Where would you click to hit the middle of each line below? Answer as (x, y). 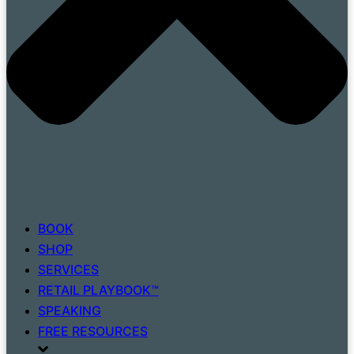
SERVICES (68, 270)
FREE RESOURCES (93, 331)
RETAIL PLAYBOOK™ (98, 290)
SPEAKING (70, 311)
